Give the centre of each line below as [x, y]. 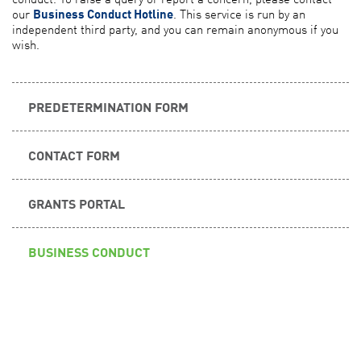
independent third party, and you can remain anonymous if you [175, 29]
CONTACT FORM [74, 154]
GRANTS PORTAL [77, 203]
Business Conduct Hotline [103, 13]
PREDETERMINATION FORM [108, 106]
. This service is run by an [239, 13]
